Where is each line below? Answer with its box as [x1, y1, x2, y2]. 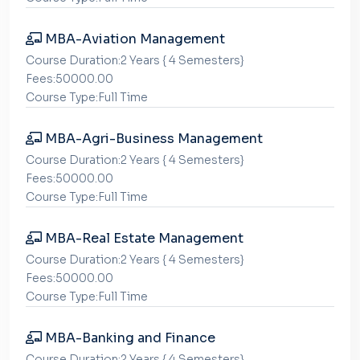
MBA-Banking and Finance [42, 329, 215, 346]
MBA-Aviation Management [42, 31, 225, 47]
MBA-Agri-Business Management [42, 130, 263, 147]
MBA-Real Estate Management [42, 230, 243, 247]
